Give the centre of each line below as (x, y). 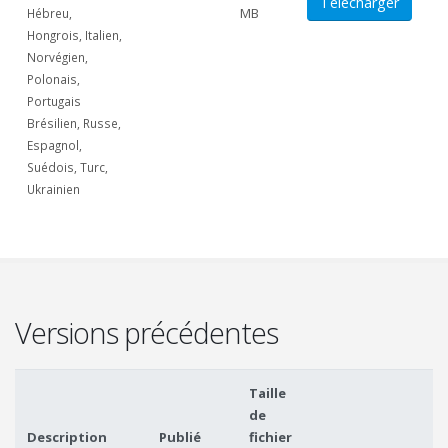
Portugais (54, 101)
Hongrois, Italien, (74, 35)
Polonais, (53, 79)
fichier (270, 437)
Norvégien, (57, 57)
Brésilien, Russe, (74, 123)
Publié (180, 437)
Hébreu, (49, 13)
